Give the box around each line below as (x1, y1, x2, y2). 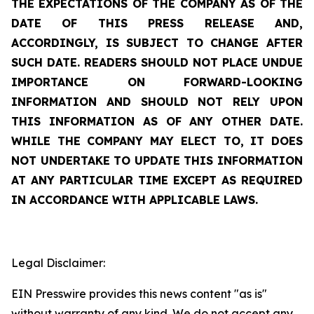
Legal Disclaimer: (11, 256, 105, 270)
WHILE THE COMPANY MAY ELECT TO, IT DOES (11, 134, 303, 148)
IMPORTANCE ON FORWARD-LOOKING (11, 75, 303, 89)
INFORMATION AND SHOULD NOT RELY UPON (11, 95, 303, 109)
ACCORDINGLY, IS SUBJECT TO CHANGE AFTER (11, 36, 303, 50)
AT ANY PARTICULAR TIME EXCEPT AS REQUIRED (11, 173, 303, 187)
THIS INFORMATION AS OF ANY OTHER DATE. (11, 114, 303, 128)
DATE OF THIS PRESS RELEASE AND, (11, 16, 303, 30)
